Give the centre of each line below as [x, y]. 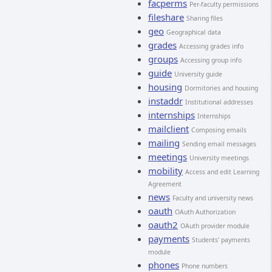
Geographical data [194, 32]
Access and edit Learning [222, 172]
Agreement [165, 184]
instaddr [165, 101]
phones [164, 265]
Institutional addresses [219, 102]
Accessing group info [211, 60]
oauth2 [163, 225]
